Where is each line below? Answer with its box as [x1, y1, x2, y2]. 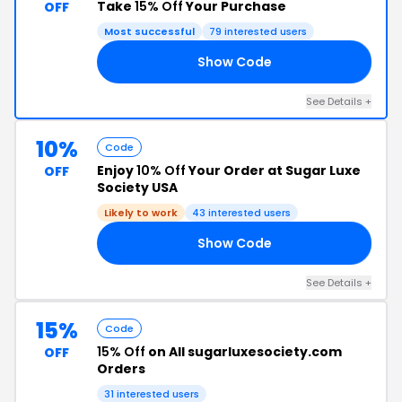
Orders [97, 360, 145, 378]
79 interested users [209, 24, 307, 39]
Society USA [97, 179, 178, 197]
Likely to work [104, 205, 178, 220]
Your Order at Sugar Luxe [186, 162, 361, 179]
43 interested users [192, 205, 291, 220]
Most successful [104, 24, 195, 39]
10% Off [136, 162, 186, 179]
